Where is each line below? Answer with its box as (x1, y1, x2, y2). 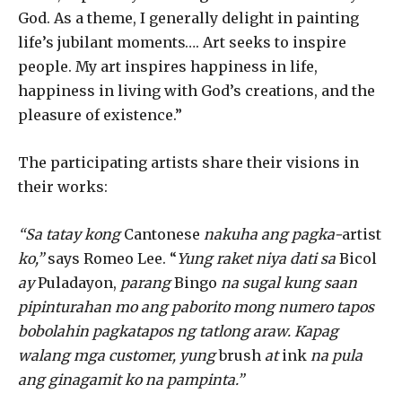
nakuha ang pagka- (204, 224, 342, 243)
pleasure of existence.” (18, 105, 182, 124)
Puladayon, (34, 273, 120, 292)
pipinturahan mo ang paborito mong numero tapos (18, 297, 374, 316)
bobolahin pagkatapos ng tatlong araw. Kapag (18, 321, 338, 340)
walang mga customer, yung (18, 345, 219, 364)
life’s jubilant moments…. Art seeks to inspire (18, 32, 346, 51)
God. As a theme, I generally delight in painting (18, 8, 359, 27)
